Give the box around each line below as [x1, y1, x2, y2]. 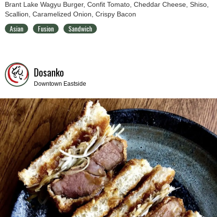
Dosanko [34, 64, 64, 79]
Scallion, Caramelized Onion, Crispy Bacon [5, 10, 136, 18]
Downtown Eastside [34, 80, 86, 87]
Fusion [38, 23, 54, 33]
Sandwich [68, 23, 92, 33]
